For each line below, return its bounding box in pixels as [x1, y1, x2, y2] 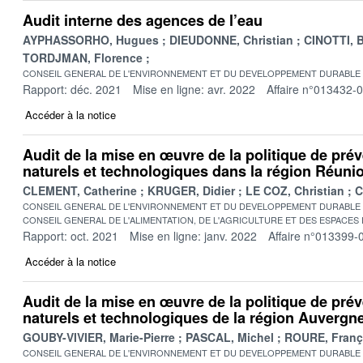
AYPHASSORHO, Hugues [23, 31, 159, 48]
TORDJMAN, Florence [23, 49, 143, 66]
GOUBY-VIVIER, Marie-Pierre [23, 328, 175, 345]
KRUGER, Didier [147, 181, 235, 199]
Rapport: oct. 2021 [23, 227, 118, 244]
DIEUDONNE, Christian [169, 31, 293, 48]
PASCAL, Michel [186, 328, 274, 345]
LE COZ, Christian [246, 181, 344, 199]
